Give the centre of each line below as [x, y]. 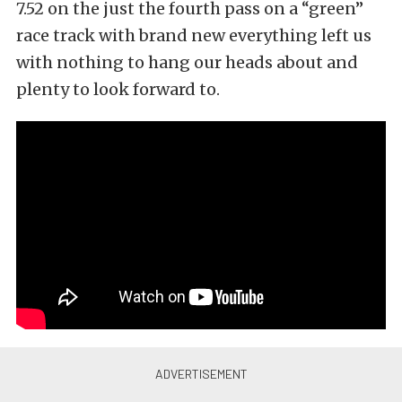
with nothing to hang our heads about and [187, 62]
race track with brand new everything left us [194, 35]
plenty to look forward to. [118, 89]
